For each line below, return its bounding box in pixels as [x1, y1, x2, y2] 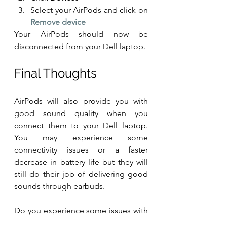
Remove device [30, 17, 86, 27]
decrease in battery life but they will [14, 157, 148, 167]
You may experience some [14, 133, 148, 143]
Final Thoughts [14, 66, 97, 81]
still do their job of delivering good [14, 169, 148, 179]
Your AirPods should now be [14, 29, 148, 40]
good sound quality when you [14, 108, 148, 119]
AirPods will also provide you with [14, 96, 148, 106]
